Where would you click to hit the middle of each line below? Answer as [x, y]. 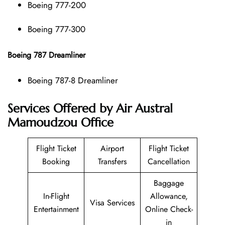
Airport [112, 148]
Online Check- [169, 209]
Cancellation [169, 161]
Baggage [169, 183]
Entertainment [56, 209]
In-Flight [56, 196]
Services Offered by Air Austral [90, 108]
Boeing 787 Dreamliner [46, 55]
